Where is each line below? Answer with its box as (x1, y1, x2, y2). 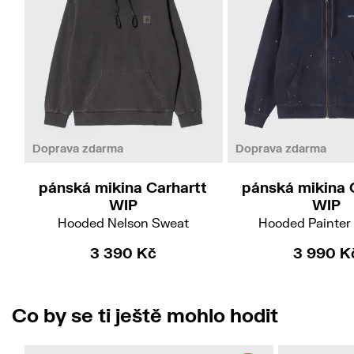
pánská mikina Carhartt (39, 178, 208, 196)
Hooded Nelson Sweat (57, 214, 189, 230)
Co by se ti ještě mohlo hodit (12, 303, 278, 327)
